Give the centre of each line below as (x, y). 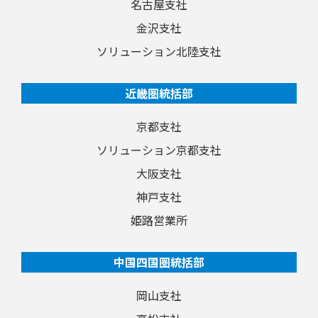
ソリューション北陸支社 (159, 51)
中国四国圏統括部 (159, 262)
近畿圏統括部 (159, 93)
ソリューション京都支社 (159, 149)
